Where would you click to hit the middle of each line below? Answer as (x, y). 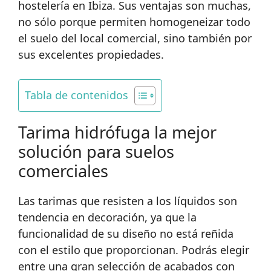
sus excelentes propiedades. (91, 54)
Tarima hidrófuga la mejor (117, 132)
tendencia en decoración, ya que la (107, 217)
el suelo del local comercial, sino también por (135, 38)
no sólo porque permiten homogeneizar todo (134, 22)
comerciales (63, 171)
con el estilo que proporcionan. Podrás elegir (134, 250)
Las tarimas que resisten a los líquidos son (128, 201)
